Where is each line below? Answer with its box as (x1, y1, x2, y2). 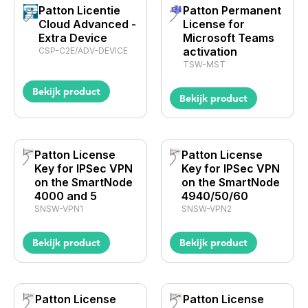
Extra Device (38, 31, 108, 45)
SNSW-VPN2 (181, 203, 232, 214)
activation (183, 45, 238, 58)
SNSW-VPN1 (34, 203, 84, 214)
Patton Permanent (183, 3, 282, 17)
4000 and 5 (34, 189, 98, 203)
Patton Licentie (38, 3, 121, 17)
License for (183, 17, 245, 31)
